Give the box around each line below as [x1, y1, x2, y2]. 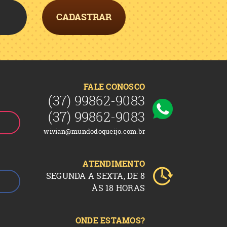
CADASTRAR [56, 11, 112, 23]
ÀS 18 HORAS [92, 182, 145, 194]
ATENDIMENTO [83, 158, 145, 169]
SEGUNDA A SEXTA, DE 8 [46, 170, 145, 181]
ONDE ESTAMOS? [75, 215, 145, 226]
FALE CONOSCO [84, 81, 145, 92]
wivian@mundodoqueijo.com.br [44, 127, 145, 136]
